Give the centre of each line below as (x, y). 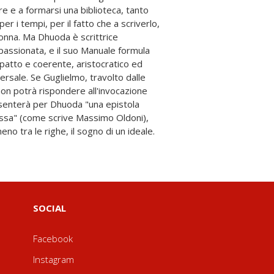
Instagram (53, 259)
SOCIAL (49, 208)
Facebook (53, 239)
